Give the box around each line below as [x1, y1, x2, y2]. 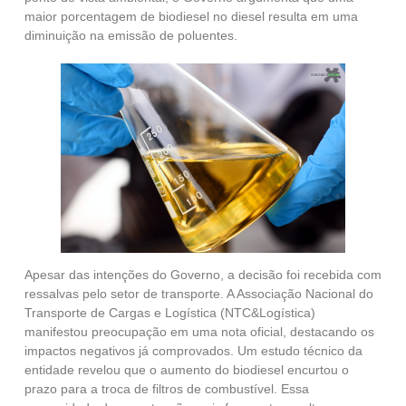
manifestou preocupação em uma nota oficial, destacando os [24, 324, 374, 340]
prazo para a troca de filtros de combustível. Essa [24, 382, 309, 397]
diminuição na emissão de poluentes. [24, 27, 237, 43]
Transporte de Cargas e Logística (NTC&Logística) [24, 305, 315, 321]
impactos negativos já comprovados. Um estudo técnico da [24, 343, 362, 359]
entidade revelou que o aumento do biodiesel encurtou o [24, 362, 349, 378]
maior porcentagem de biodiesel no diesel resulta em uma [24, 8, 358, 24]
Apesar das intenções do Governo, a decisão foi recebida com [24, 267, 382, 283]
